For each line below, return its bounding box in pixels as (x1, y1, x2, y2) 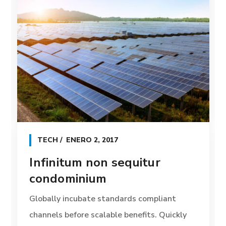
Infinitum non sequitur (29, 154, 160, 171)
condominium (29, 171, 107, 187)
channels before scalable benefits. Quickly (29, 209, 187, 221)
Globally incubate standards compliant (29, 193, 177, 205)
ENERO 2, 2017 (66, 135, 119, 145)
